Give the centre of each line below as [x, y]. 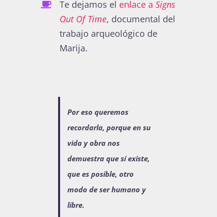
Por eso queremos [98, 112]
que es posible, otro [101, 174]
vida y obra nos [93, 143]
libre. [76, 205]
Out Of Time [83, 19]
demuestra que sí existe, [108, 159]
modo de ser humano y [107, 190]
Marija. [74, 48]
